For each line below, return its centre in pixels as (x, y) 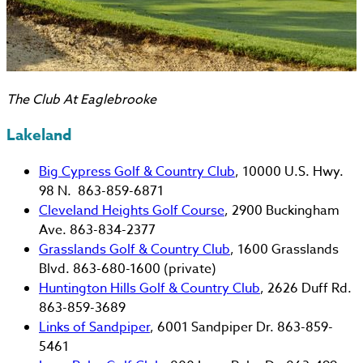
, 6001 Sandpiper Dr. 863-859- (241, 327)
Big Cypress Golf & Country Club (137, 172)
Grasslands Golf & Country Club (135, 250)
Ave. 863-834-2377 (97, 230)
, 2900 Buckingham (282, 211)
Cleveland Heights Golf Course (132, 211)
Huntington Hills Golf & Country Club (149, 288)
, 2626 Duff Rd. (306, 288)
